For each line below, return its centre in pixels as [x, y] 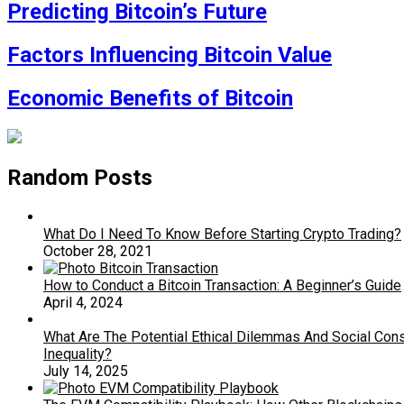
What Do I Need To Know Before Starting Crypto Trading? [222, 234]
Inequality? [78, 353]
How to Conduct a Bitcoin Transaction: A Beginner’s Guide [222, 285]
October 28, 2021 [98, 251]
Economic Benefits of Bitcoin [150, 98]
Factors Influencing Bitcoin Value [170, 55]
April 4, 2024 [83, 302]
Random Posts [80, 177]
